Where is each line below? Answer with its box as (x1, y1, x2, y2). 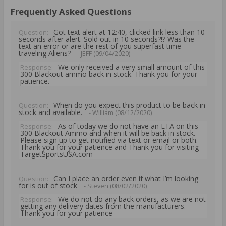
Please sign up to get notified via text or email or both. (20, 135, 198, 145)
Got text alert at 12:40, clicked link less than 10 (53, 27, 205, 37)
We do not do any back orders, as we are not (58, 194, 206, 204)
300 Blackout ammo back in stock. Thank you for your (20, 69, 197, 79)
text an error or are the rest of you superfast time (19, 41, 181, 51)
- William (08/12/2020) (87, 108, 152, 118)
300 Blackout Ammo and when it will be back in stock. (20, 128, 195, 138)
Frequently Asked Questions (11, 6, 132, 18)
